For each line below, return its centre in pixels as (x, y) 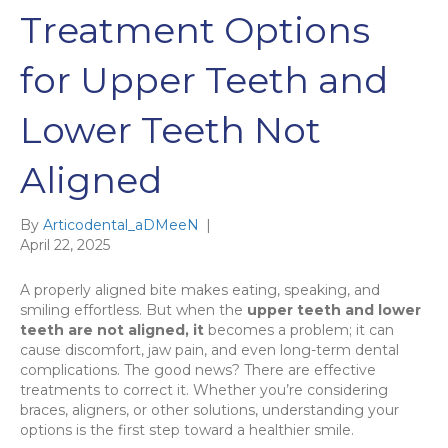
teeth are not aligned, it (112, 329)
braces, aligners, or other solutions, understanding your (209, 409)
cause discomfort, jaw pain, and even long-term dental (209, 349)
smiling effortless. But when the (133, 309)
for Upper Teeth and (204, 79)
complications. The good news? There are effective (198, 369)
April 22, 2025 (65, 244)
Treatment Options (195, 29)
